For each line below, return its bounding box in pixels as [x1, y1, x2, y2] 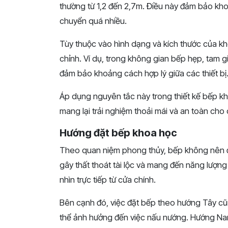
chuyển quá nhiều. [60, 15, 127, 26]
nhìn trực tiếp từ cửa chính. [60, 174, 156, 185]
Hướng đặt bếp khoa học [60, 126, 177, 139]
